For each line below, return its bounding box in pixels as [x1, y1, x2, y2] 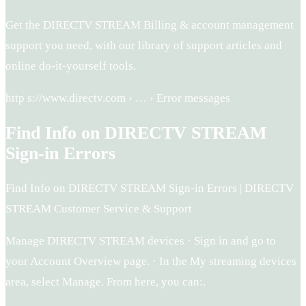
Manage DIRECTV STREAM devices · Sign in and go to [5, 234, 276, 248]
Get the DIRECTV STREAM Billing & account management [5, 18, 294, 32]
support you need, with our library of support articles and [5, 39, 282, 53]
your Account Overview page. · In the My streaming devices [5, 255, 296, 268]
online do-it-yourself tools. [5, 59, 136, 73]
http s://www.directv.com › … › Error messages [5, 92, 230, 105]
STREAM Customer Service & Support [5, 202, 192, 216]
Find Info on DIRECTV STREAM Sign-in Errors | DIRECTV [5, 182, 294, 195]
